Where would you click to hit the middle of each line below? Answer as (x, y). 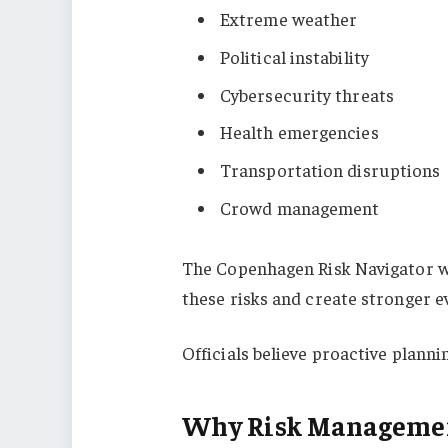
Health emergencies (299, 132)
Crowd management (299, 208)
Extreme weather (288, 18)
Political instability (294, 56)
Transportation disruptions (330, 170)
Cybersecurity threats (306, 94)
